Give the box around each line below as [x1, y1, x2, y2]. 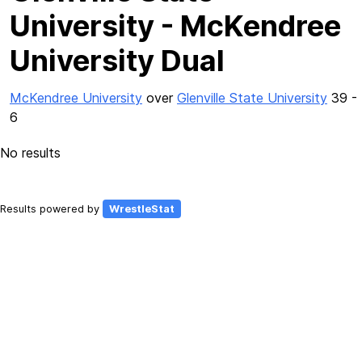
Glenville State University [177, 90, 327, 106]
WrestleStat [109, 203, 175, 215]
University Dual [10, 43, 225, 78]
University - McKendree [10, 8, 341, 44]
